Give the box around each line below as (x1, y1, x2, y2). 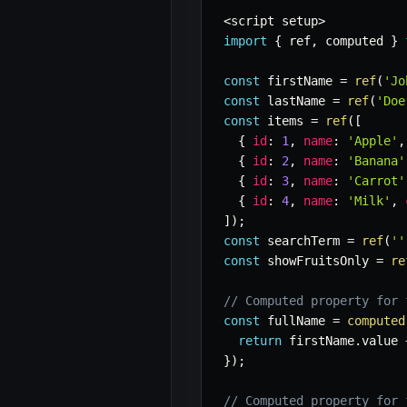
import (223, 34, 267, 49)
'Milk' (347, 194, 391, 209)
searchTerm (260, 233, 347, 249)
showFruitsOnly (260, 253, 376, 269)
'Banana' (347, 154, 405, 169)
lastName (260, 94, 333, 109)
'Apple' (347, 134, 398, 149)
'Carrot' (347, 174, 405, 189)
